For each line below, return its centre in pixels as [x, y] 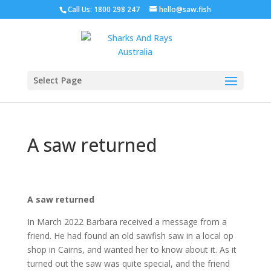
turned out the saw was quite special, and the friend [128, 263]
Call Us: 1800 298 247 [104, 9]
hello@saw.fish [185, 9]
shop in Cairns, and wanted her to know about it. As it [132, 250]
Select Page [57, 80]
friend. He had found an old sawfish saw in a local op [130, 236]
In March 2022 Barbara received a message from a [127, 222]
